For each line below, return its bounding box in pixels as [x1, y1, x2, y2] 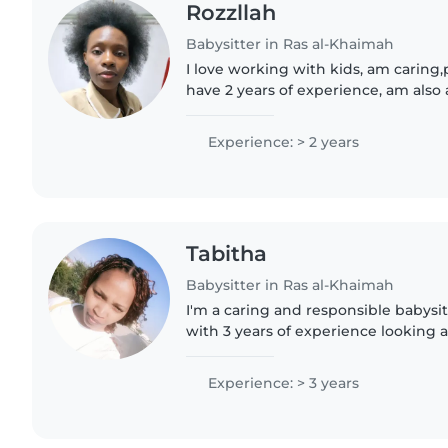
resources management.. [186, 363, 367, 382]
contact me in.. [186, 122, 294, 141]
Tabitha [186, 240, 268, 266]
